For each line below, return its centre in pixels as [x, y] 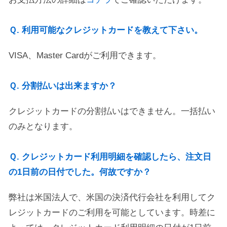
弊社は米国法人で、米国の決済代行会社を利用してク [112, 197]
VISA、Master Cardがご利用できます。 [85, 55]
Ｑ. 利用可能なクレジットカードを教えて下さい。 [106, 30]
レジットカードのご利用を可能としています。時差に [112, 213]
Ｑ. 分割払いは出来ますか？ [63, 86]
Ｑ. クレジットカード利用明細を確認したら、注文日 [110, 157]
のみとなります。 [43, 126]
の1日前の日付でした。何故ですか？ [80, 172]
